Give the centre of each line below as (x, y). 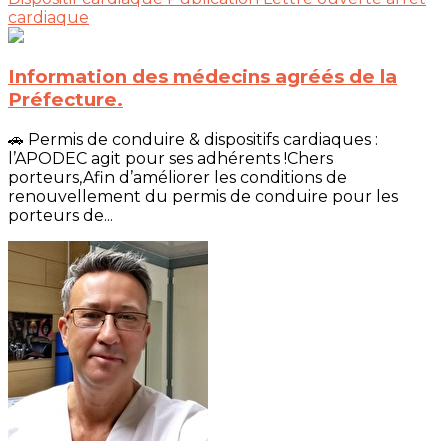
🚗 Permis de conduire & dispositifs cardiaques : (193, 139)
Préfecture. (65, 100)
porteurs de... (60, 215)
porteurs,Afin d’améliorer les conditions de (177, 177)
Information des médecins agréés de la (202, 77)
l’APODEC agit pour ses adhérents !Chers (170, 158)
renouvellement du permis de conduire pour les (203, 196)
